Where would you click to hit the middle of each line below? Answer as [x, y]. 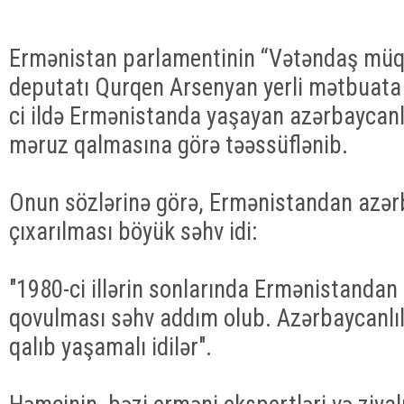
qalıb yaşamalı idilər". [110, 347]
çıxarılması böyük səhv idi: [133, 232]
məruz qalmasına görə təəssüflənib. [179, 145]
